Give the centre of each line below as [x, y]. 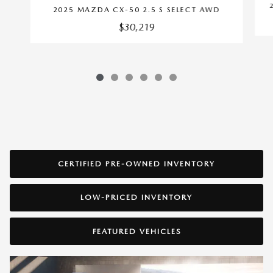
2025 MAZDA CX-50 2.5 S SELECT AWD [136, 10]
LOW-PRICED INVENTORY [136, 197]
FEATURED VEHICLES [136, 231]
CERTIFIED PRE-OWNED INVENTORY [136, 164]
